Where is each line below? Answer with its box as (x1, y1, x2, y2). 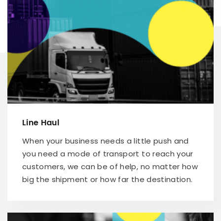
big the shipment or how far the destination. (22, 174, 193, 184)
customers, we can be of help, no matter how (22, 161, 198, 172)
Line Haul (22, 117, 60, 128)
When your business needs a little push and (22, 136, 189, 146)
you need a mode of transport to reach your (22, 148, 193, 159)
